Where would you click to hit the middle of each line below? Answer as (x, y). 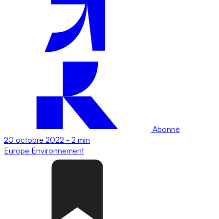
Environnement (58, 150)
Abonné (165, 129)
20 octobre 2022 (34, 140)
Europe (18, 150)
